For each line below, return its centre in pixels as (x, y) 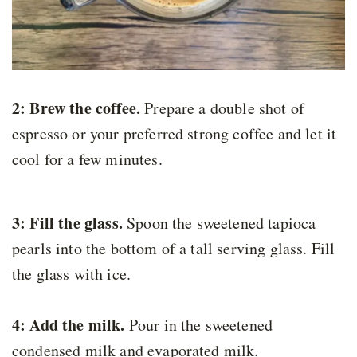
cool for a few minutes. (87, 159)
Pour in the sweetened (199, 325)
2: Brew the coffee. (76, 108)
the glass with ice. (72, 274)
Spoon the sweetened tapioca (219, 223)
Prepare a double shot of (223, 108)
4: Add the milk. (69, 325)
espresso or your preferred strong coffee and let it (175, 134)
